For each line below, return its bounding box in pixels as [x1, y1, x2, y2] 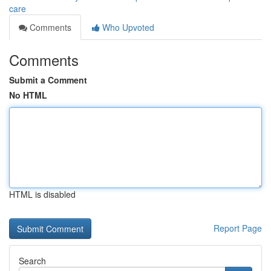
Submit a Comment [9, 74, 87, 86]
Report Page [214, 222, 262, 234]
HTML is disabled [9, 188, 76, 200]
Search [19, 255, 46, 267]
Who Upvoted [100, 21, 154, 33]
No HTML [9, 89, 47, 101]
